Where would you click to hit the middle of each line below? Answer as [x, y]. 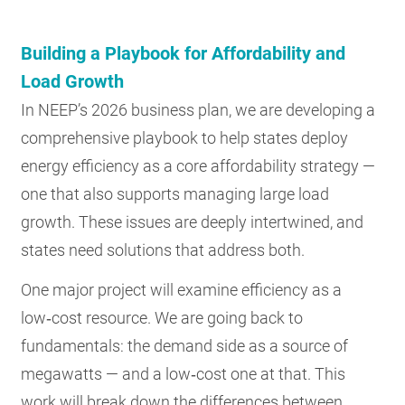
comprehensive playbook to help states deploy [185, 137]
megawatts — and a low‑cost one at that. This [184, 374]
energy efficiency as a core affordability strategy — [198, 165]
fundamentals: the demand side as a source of [185, 346]
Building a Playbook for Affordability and [184, 53]
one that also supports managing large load [175, 193]
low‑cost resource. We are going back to [162, 318]
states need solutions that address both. [163, 250]
